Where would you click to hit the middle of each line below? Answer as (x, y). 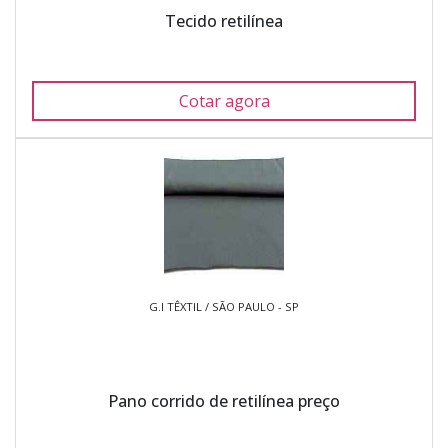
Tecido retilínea (224, 21)
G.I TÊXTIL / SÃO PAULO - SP (224, 306)
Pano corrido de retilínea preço (224, 401)
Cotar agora (224, 101)
